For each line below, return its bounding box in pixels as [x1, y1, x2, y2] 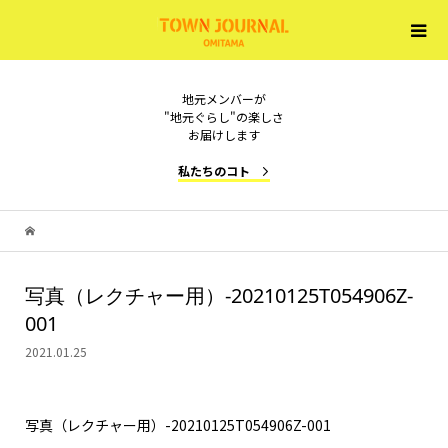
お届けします [188, 126, 260, 143]
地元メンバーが [182, 90, 266, 107]
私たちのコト [178, 162, 250, 179]
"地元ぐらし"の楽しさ [164, 108, 284, 125]
